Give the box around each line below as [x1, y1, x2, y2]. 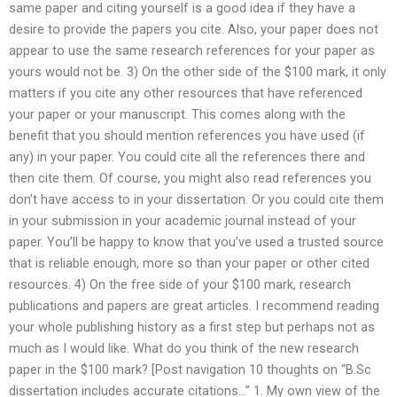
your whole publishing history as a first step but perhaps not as [9, 319, 375, 336]
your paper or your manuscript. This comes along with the [9, 106, 346, 123]
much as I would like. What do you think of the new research [9, 340, 359, 357]
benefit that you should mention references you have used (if [9, 128, 365, 144]
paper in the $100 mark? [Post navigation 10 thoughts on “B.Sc [9, 362, 371, 378]
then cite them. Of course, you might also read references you [9, 170, 371, 187]
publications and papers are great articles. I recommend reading [9, 298, 379, 315]
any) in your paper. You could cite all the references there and [9, 149, 365, 166]
